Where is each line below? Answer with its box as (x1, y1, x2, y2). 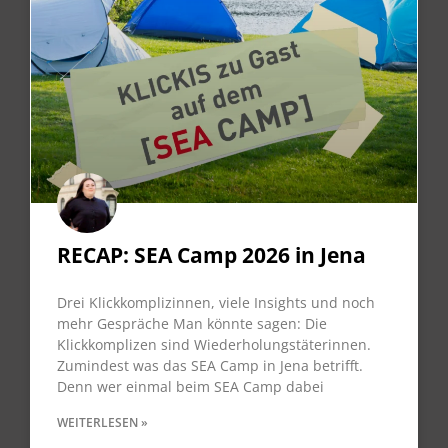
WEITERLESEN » (57, 413, 148, 431)
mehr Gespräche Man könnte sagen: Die (57, 313, 327, 333)
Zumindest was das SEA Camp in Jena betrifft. (57, 355, 363, 375)
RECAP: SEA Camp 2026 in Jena (57, 240, 366, 269)
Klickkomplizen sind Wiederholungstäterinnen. (57, 334, 371, 354)
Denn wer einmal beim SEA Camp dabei (57, 376, 324, 396)
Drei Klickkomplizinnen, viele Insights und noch (57, 292, 375, 312)
